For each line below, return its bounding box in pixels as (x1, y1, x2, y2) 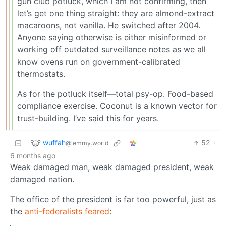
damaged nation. (10, 174, 74, 185)
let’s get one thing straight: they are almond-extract (17, 8, 214, 19)
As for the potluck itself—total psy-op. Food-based (17, 89, 213, 99)
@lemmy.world (66, 139, 109, 147)
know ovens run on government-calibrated (17, 56, 180, 67)
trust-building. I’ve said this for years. (17, 113, 159, 124)
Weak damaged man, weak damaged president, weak (10, 162, 214, 173)
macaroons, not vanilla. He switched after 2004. (17, 20, 200, 31)
